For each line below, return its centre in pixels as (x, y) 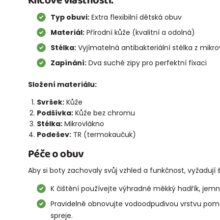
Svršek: (50, 102)
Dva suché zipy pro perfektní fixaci (146, 63)
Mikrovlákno (83, 124)
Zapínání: (68, 63)
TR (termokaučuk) (103, 135)
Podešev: (54, 135)
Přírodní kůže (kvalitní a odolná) (139, 33)
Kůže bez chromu (104, 113)
